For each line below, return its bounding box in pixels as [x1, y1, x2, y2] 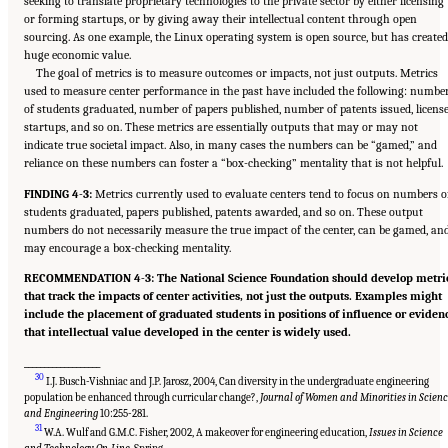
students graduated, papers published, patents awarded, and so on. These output [24, 204, 423, 219]
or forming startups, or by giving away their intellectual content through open [24, 12, 417, 27]
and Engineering [24, 406, 98, 420]
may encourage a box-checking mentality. [24, 240, 231, 255]
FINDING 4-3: [24, 186, 92, 201]
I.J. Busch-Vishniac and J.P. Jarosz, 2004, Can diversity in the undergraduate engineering [44, 374, 430, 388]
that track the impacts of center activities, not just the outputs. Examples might [24, 288, 442, 303]
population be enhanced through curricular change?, [24, 390, 260, 404]
